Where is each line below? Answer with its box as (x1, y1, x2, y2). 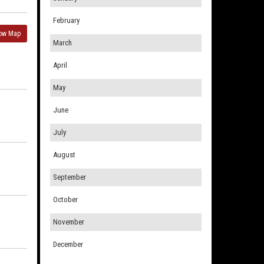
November (52, 217, 84, 227)
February (52, 16, 80, 25)
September (52, 173, 86, 182)
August (52, 150, 75, 160)
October (52, 195, 78, 204)
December (52, 240, 83, 249)
